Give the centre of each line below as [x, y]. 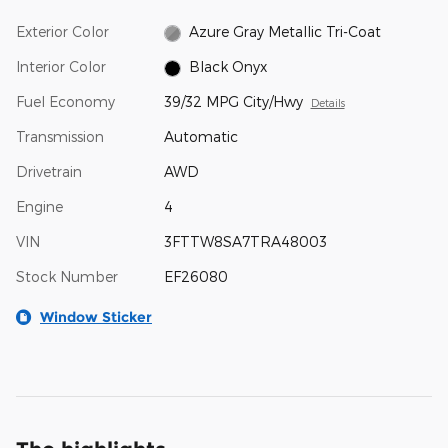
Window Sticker [96, 317]
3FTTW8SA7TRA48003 [245, 242]
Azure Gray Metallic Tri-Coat [285, 32]
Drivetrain [49, 172]
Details [327, 103]
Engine [39, 207]
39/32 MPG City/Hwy [233, 102]
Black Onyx [228, 67]
